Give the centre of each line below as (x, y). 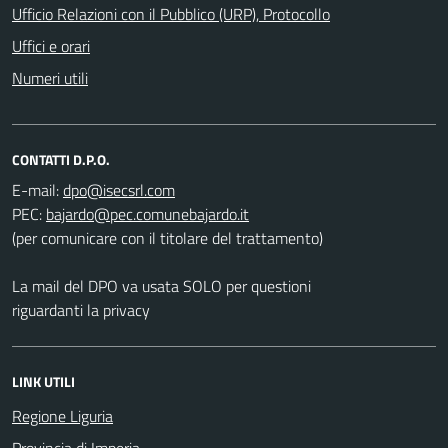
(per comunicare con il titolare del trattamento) (167, 237)
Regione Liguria (62, 415)
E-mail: (35, 189)
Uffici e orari (51, 45)
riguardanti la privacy (81, 309)
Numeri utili (50, 77)
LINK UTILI (43, 381)
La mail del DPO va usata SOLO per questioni (161, 285)
